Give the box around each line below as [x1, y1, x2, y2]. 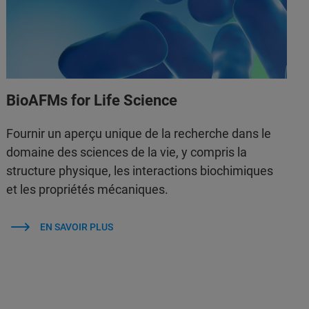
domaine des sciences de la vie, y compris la [6, 144, 248, 159]
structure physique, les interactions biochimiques [6, 163, 274, 178]
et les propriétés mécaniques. [6, 181, 169, 197]
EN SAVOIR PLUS [39, 221, 113, 232]
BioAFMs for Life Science [6, 91, 178, 109]
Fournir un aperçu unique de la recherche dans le [6, 126, 272, 141]
